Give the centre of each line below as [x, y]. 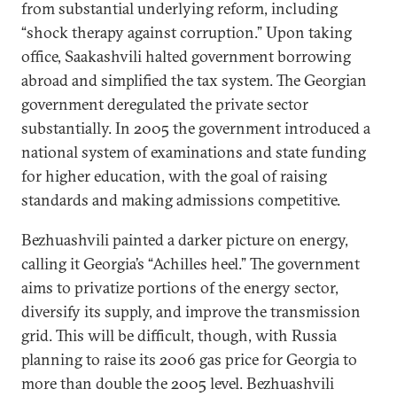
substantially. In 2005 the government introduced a [196, 128]
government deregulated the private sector [165, 104]
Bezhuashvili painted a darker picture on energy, [185, 239]
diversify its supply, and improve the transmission [191, 311]
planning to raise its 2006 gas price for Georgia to [189, 359]
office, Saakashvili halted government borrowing [186, 56]
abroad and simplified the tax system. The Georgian [194, 80]
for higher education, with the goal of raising [174, 175]
